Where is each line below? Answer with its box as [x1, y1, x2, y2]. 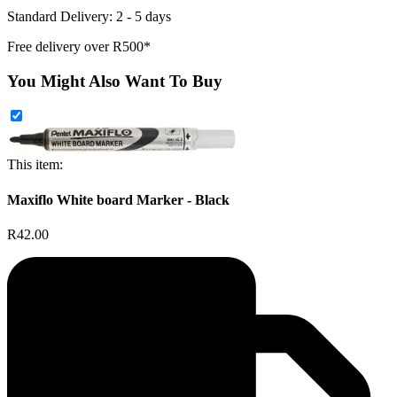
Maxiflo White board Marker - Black [7, 191, 230, 207]
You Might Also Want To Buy [7, 71, 222, 90]
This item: [7, 157, 63, 173]
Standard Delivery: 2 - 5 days [7, 9, 171, 24]
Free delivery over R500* [7, 39, 151, 54]
